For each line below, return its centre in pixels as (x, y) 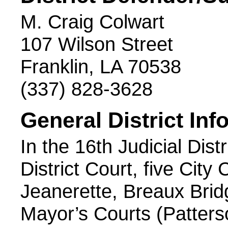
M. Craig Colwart (92, 22)
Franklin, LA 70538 (101, 66)
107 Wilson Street (97, 44)
